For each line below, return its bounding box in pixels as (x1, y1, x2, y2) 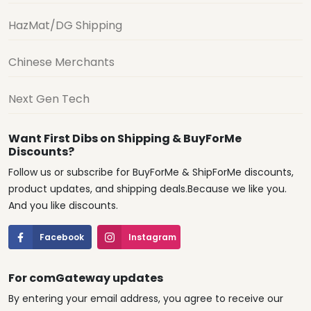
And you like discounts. (8, 199, 118, 212)
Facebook (40, 230, 84, 243)
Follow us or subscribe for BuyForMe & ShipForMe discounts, (8, 165, 294, 179)
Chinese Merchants (8, 54, 115, 70)
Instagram (128, 230, 176, 243)
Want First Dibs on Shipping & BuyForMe (8, 131, 242, 146)
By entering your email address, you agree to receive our (8, 292, 283, 305)
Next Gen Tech (8, 91, 90, 107)
